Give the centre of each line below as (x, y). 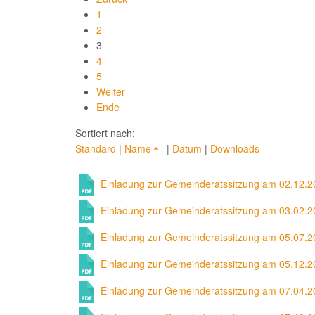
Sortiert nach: (105, 133)
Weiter (111, 91)
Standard (96, 148)
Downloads (234, 148)
